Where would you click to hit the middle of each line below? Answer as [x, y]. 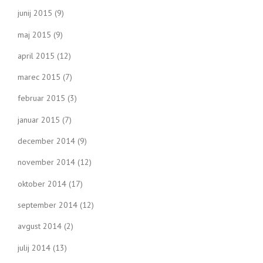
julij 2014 [34, 247]
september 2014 [48, 205]
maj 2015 [34, 34]
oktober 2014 [42, 183]
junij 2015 [35, 13]
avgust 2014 [40, 226]
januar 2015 [39, 119]
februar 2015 [41, 98]
